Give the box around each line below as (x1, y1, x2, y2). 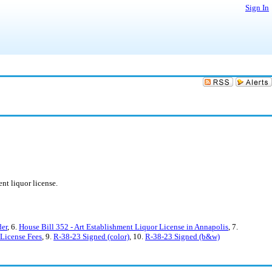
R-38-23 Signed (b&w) (145, 232, 220, 241)
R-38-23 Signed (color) (53, 232, 129, 241)
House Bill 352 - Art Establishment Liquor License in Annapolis (19, 222, 228, 231)
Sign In (245, 3, 269, 12)
